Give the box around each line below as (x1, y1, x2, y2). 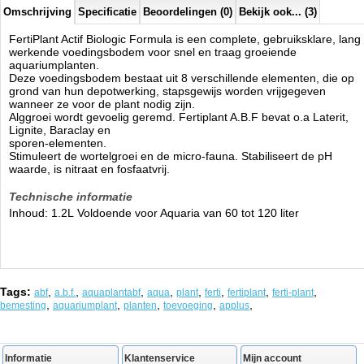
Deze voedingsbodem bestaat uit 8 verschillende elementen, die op (9, 71, 354, 84)
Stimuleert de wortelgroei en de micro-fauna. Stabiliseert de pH (9, 149, 332, 162)
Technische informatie (9, 190, 132, 203)
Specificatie (78, 6, 136, 18)
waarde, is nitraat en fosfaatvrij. (9, 162, 170, 175)
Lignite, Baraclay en (9, 123, 114, 136)
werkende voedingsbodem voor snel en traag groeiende (9, 45, 297, 58)
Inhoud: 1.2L (9, 206, 77, 219)
